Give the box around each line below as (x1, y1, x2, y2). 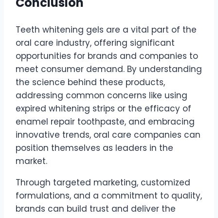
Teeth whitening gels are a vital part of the (16, 24, 197, 36)
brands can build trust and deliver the (16, 203, 176, 215)
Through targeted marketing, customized (16, 177, 190, 189)
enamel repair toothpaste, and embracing (16, 116, 195, 128)
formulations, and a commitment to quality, (16, 190, 202, 202)
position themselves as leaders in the (16, 142, 173, 154)
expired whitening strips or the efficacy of (16, 103, 191, 115)
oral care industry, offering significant (16, 37, 175, 49)
